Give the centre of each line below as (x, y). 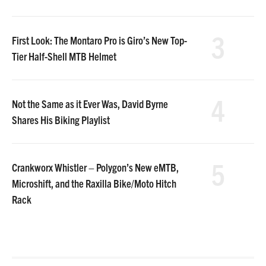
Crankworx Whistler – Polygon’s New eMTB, (95, 167)
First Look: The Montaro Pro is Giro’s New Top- (99, 40)
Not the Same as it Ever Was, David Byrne (90, 103)
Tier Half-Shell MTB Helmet (64, 56)
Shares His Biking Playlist (61, 119)
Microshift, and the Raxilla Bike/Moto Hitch (94, 183)
